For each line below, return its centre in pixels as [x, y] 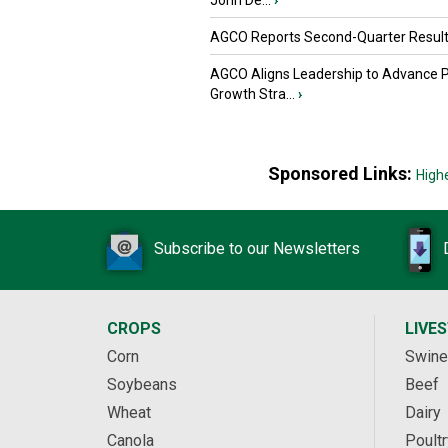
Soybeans [142, 385]
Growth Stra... [252, 94]
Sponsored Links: [341, 174]
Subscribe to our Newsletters [257, 249]
